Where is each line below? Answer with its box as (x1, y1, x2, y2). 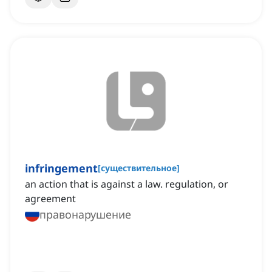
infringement (25, 161, 98, 176)
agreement (25, 192, 76, 206)
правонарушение (39, 207, 131, 222)
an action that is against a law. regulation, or (25, 177, 228, 191)
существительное (101, 162, 177, 174)
